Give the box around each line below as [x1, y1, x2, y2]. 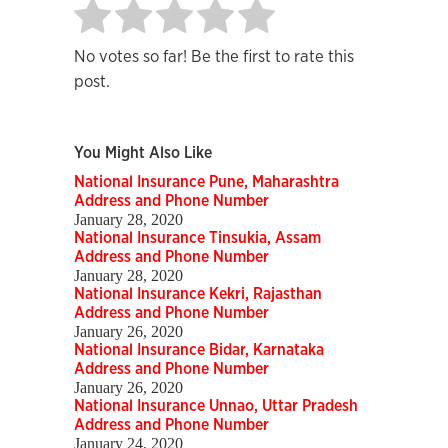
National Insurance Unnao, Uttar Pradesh [74, 398, 358, 415]
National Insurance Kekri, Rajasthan [74, 286, 322, 303]
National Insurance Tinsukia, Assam [74, 230, 321, 247]
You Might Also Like [74, 145, 212, 162]
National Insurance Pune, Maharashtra [74, 174, 339, 191]
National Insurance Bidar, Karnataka [74, 342, 324, 359]
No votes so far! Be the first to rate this [74, 48, 354, 66]
